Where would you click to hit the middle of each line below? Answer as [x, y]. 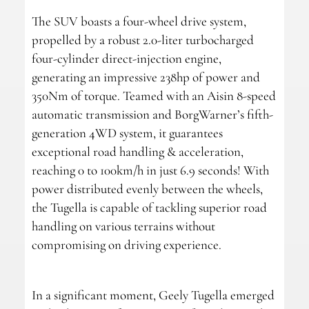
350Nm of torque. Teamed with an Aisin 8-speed [153, 96]
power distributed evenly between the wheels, [147, 189]
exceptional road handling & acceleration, [137, 152]
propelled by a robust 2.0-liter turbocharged [142, 40]
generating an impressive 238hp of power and [146, 77]
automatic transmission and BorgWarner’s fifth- [152, 114]
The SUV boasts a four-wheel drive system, [139, 21]
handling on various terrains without [123, 226]
